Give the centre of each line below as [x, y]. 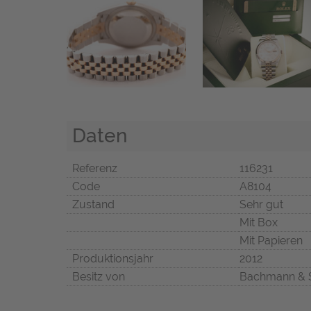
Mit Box [259, 223]
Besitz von [99, 277]
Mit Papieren [271, 241]
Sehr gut [261, 205]
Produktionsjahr [113, 259]
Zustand [93, 205]
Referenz [95, 169]
